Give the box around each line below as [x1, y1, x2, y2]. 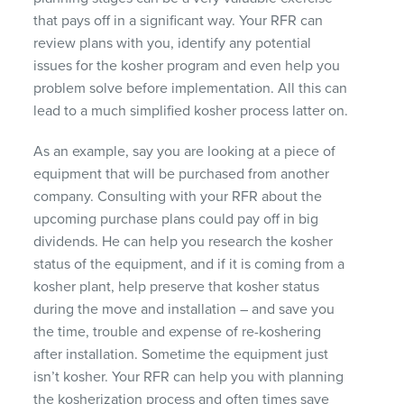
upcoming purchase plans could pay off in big [33, 209, 319, 228]
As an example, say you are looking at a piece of [33, 142, 336, 161]
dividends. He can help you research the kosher [33, 232, 334, 251]
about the [258, 187, 323, 206]
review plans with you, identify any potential [33, 33, 312, 52]
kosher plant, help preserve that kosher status [33, 277, 320, 296]
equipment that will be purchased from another [33, 164, 330, 183]
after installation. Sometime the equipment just [33, 344, 329, 363]
